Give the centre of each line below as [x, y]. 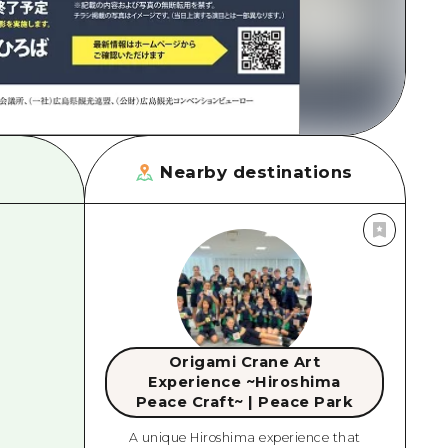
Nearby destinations [256, 172]
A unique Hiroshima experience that [244, 438]
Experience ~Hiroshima [244, 382]
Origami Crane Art [244, 362]
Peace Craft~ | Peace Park [244, 402]
